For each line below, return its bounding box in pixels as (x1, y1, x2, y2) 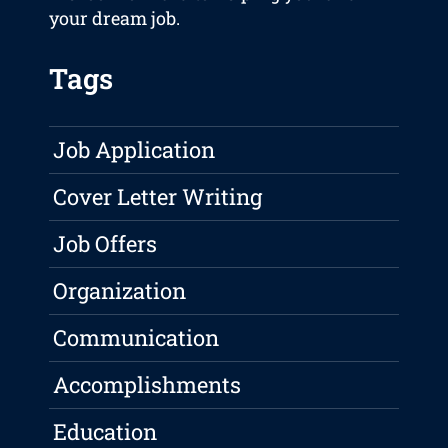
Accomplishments (53, 370, 242, 400)
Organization (53, 276, 187, 306)
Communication (53, 323, 220, 353)
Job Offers (53, 229, 158, 259)
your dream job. (49, 6, 181, 31)
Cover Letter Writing (53, 182, 263, 212)
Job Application (53, 135, 216, 165)
